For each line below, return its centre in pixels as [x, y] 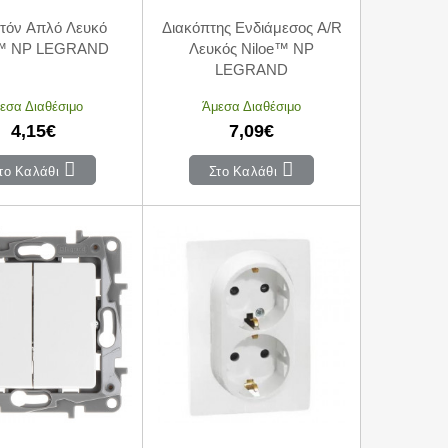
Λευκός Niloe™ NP [251, 48]
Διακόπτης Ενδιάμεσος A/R [251, 27]
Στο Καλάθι [241, 170]
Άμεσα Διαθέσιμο [251, 105]
